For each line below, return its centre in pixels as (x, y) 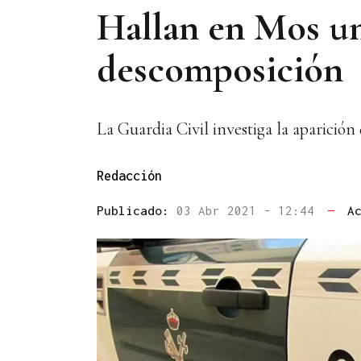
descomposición (220, 69)
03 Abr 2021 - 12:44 (249, 211)
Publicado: (137, 211)
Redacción (129, 176)
